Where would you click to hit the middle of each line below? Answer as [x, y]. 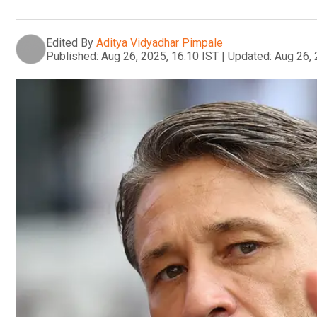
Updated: [250, 56]
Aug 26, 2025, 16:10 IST [160, 56]
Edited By [70, 42]
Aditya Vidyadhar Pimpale [160, 42]
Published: [72, 56]
